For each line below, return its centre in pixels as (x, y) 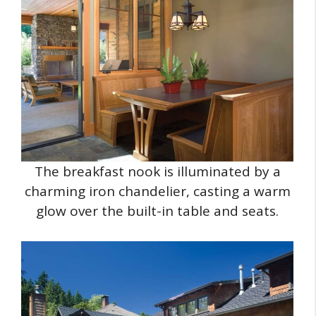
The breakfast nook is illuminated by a (157, 172)
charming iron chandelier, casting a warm (157, 192)
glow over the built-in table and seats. (157, 211)
